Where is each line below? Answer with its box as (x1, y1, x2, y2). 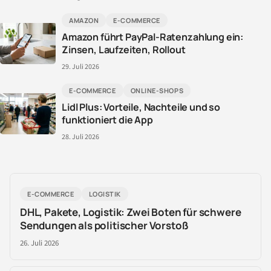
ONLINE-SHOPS (130, 86, 184, 95)
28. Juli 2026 (62, 132, 99, 142)
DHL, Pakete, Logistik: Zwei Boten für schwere (20, 205, 241, 219)
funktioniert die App (62, 113, 153, 126)
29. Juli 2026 (62, 62, 99, 72)
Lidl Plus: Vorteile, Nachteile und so (62, 100, 221, 114)
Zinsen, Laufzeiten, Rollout (62, 43, 186, 56)
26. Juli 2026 (20, 238, 59, 249)
